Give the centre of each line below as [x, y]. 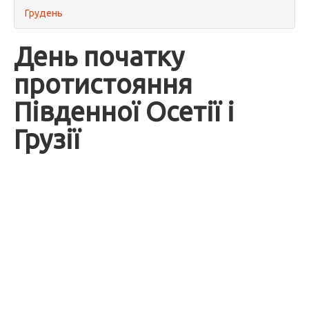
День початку [99, 56]
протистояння [103, 84]
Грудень [44, 13]
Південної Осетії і [124, 111]
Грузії [47, 139]
